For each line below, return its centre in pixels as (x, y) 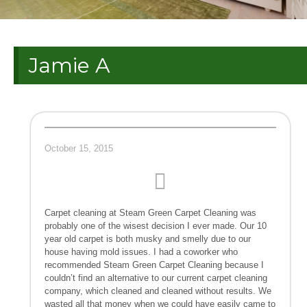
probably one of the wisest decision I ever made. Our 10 (156, 225)
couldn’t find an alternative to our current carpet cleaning (156, 278)
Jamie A (70, 65)
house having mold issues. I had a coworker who (141, 251)
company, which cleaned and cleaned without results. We (158, 291)
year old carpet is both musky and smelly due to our (148, 238)
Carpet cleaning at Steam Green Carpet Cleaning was (150, 212)
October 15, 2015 (79, 148)
